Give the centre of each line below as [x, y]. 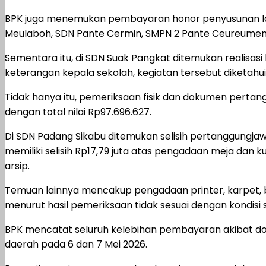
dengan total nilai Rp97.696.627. [78, 112]
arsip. [17, 166]
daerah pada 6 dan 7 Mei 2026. [76, 245]
